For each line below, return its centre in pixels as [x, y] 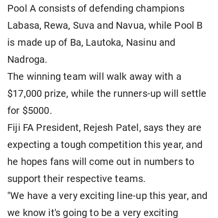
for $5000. [30, 111]
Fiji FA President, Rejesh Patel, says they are [105, 128]
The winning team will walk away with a [94, 77]
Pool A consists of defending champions [96, 9]
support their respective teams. [77, 179]
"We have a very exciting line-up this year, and [108, 196]
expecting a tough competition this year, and [105, 145]
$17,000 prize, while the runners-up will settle [107, 94]
